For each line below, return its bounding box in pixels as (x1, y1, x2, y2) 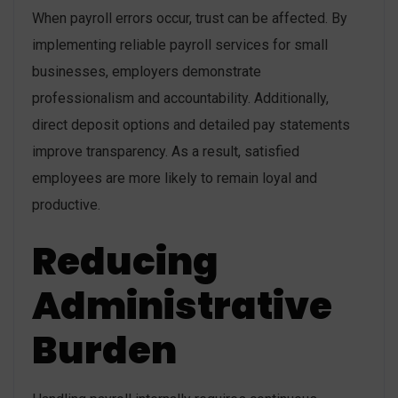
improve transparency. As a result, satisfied (32, 143, 299, 161)
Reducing (32, 235, 219, 289)
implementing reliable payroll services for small (32, 36, 328, 54)
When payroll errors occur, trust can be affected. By (32, 10, 347, 28)
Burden (32, 324, 177, 378)
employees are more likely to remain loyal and (32, 170, 317, 187)
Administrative (32, 280, 332, 333)
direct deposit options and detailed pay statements (32, 116, 350, 134)
